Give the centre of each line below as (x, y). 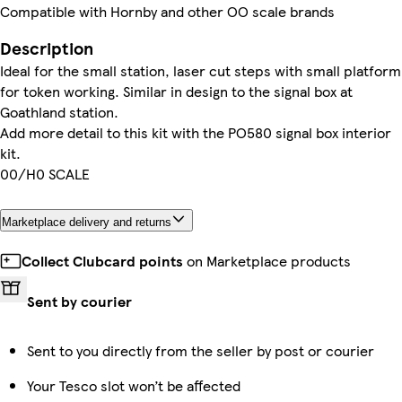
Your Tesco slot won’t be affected (134, 385)
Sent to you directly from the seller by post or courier (201, 350)
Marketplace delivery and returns (87, 222)
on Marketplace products (267, 260)
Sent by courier (79, 301)
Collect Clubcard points (102, 260)
